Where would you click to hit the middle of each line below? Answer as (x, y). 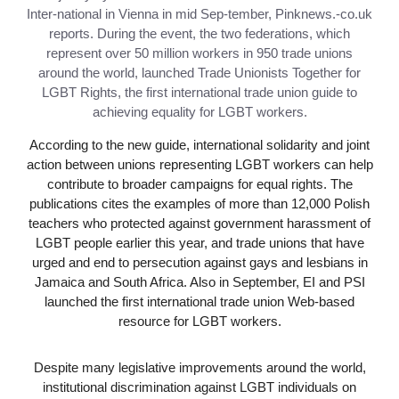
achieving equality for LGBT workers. (199, 111)
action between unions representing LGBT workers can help (199, 164)
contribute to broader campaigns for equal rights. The (199, 183)
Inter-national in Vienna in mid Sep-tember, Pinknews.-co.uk (199, 13)
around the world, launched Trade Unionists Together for (199, 72)
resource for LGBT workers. (199, 321)
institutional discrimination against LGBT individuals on (199, 387)
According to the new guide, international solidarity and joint (199, 144)
